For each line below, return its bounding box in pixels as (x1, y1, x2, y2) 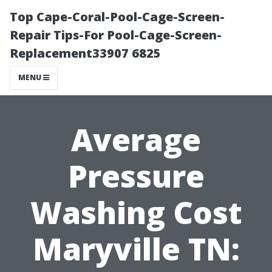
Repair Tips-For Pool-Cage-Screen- (10, 27, 222, 43)
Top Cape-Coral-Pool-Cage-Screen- (10, 8, 225, 25)
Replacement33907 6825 (10, 45, 161, 61)
